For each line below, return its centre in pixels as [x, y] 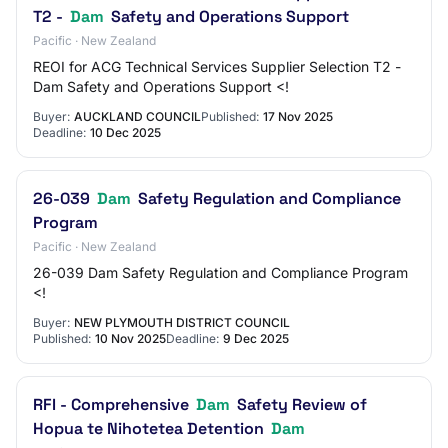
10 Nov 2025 [130, 338]
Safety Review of [300, 404]
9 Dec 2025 [256, 338]
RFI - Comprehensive [113, 404]
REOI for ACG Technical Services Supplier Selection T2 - [217, 66]
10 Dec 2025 [125, 132]
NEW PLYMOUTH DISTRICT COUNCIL [182, 322]
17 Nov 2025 [298, 116]
